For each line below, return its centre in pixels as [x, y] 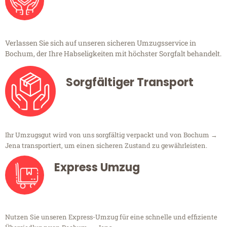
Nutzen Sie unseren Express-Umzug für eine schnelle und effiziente [111, 217]
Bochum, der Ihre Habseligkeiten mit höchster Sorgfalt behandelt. [113, 54]
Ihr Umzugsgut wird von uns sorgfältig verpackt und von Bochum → [111, 135]
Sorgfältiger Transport [130, 83]
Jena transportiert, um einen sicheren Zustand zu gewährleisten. [106, 146]
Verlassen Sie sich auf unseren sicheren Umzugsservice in [101, 43]
